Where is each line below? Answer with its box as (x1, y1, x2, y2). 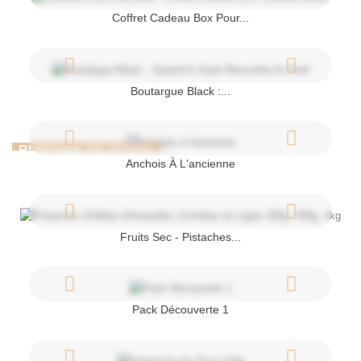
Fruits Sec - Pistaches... (120, 230, 241, 243)
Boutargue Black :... (131, 84, 230, 98)
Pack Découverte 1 (132, 303, 229, 317)
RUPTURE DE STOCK (19, 143, 154, 157)
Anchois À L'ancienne (126, 157, 235, 171)
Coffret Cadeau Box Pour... (112, 10, 249, 24)
